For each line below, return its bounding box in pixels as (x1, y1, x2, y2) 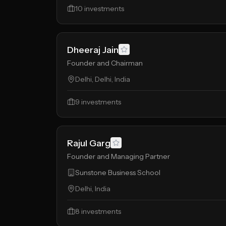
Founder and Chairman (67, 59, 143, 68)
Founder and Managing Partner (67, 152, 170, 161)
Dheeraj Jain (67, 44, 119, 55)
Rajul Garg (67, 138, 110, 149)
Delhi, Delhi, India (75, 75, 130, 84)
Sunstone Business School (75, 168, 160, 177)
